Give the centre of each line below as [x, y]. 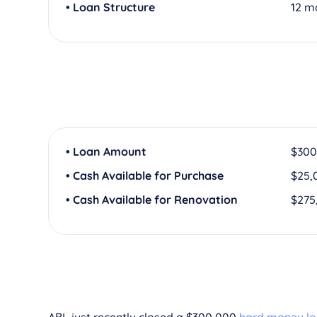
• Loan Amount [106, 151]
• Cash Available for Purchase [145, 175]
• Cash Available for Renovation [152, 200]
